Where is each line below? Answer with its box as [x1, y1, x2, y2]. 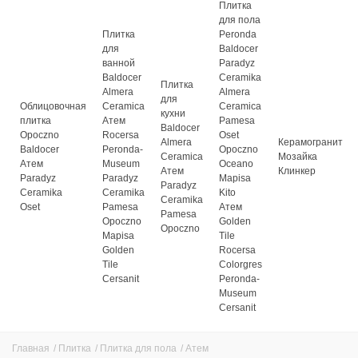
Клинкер [278, 165, 316, 177]
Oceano [219, 157, 253, 169]
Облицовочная [20, 100, 86, 112]
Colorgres [219, 258, 262, 270]
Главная [12, 342, 50, 354]
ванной [102, 57, 135, 69]
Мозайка [278, 150, 317, 162]
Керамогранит [278, 136, 343, 148]
